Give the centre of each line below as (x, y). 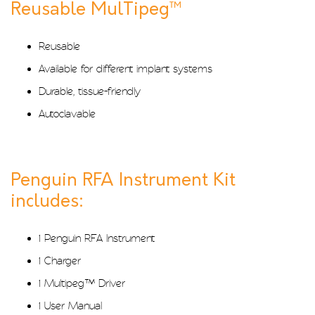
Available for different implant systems (126, 69)
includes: (47, 202)
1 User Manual (70, 306)
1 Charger (60, 261)
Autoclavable (67, 114)
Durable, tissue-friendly (90, 92)
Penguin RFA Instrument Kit (123, 181)
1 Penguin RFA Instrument (97, 239)
